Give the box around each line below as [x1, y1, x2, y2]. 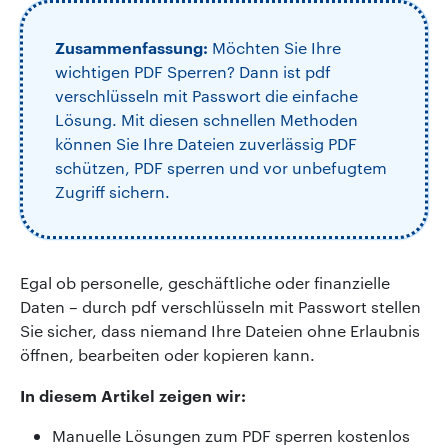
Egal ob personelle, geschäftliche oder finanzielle [20, 271, 390, 293]
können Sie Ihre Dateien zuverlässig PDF [55, 132, 357, 154]
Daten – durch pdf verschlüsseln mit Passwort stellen [20, 295, 421, 317]
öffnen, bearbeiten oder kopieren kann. [20, 343, 315, 365]
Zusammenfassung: [55, 35, 208, 58]
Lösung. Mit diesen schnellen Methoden [55, 108, 358, 130]
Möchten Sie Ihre [208, 36, 341, 58]
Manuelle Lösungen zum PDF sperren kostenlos [52, 424, 410, 446]
